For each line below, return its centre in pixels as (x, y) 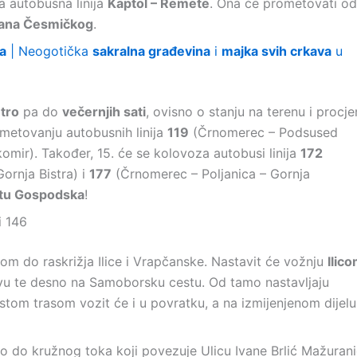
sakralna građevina (151, 51)
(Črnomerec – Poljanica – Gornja (211, 174)
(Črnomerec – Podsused (263, 132)
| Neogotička (49, 51)
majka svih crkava (277, 51)
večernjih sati (104, 112)
